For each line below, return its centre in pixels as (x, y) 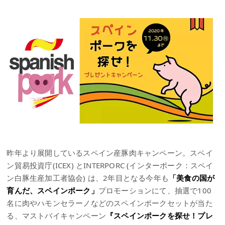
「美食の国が (192, 178)
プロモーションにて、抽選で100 (155, 190)
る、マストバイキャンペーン (57, 215)
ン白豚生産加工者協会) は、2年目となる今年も (88, 178)
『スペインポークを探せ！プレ (159, 215)
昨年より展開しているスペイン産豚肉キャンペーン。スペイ (110, 152)
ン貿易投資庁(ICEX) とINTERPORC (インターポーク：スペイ (110, 165)
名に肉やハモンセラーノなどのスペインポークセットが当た (110, 203)
